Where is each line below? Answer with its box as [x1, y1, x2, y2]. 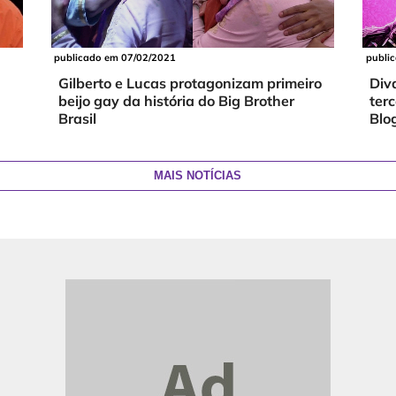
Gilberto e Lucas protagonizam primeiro [57, 74, 322, 93]
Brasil [57, 110, 96, 128]
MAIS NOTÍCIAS [154, 169, 242, 183]
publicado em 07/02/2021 [53, 51, 176, 65]
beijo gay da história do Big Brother [57, 92, 294, 110]
